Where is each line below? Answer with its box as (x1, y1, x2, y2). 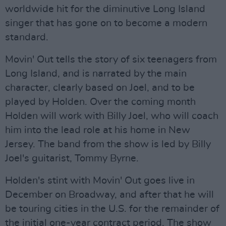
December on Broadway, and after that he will (5, 190, 214, 200)
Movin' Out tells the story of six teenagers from (5, 54, 217, 65)
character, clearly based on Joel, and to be (5, 83, 195, 93)
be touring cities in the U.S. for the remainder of (5, 204, 219, 214)
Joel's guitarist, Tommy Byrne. (5, 153, 139, 163)
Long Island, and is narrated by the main (5, 69, 187, 79)
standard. (5, 32, 48, 42)
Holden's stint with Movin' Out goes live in (5, 176, 195, 186)
